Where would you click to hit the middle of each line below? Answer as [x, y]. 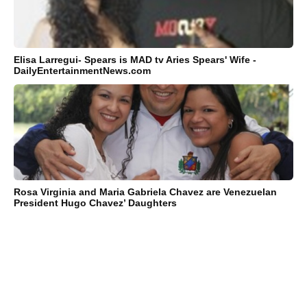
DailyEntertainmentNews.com [82, 70]
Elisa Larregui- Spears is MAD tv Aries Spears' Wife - [135, 59]
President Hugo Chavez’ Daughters [95, 202]
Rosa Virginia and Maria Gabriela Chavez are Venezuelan [145, 192]
